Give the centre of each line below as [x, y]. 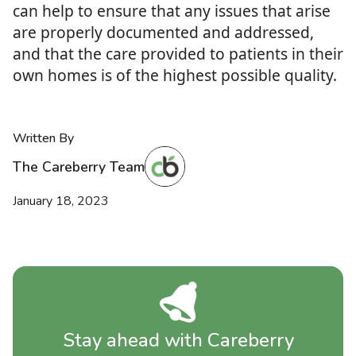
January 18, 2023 [61, 201]
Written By [43, 139]
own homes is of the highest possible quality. [175, 75]
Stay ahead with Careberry [178, 341]
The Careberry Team [79, 166]
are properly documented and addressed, [163, 33]
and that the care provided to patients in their [178, 54]
